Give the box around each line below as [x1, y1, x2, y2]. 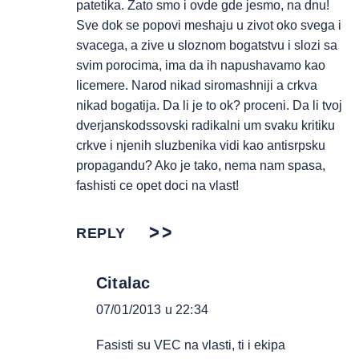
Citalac [96, 274, 151, 292]
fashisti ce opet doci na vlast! [76, 179, 239, 192]
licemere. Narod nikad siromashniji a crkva [76, 79, 317, 92]
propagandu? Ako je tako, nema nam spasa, [76, 159, 325, 172]
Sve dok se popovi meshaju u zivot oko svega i [76, 18, 341, 32]
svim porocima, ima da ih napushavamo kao [76, 58, 325, 72]
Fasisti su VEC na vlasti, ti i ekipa [96, 338, 285, 352]
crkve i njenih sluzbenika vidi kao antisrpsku [76, 139, 325, 152]
